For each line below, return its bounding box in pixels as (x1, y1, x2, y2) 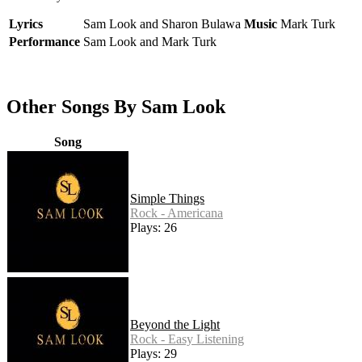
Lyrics (9, 17, 43, 32)
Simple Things (130, 192, 204, 206)
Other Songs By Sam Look (6, 96, 225, 118)
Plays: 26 (130, 221, 177, 235)
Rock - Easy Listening (130, 332, 244, 347)
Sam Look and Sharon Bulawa (83, 17, 241, 32)
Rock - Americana (130, 206, 223, 221)
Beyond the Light (130, 318, 220, 332)
